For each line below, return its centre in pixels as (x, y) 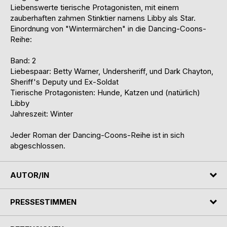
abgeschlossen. (38, 146)
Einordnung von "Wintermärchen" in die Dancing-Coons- (108, 29)
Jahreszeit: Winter (42, 114)
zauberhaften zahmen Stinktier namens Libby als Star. (103, 18)
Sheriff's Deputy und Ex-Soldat (64, 82)
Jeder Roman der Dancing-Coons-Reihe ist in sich (97, 135)
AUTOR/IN (30, 175)
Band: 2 (23, 61)
